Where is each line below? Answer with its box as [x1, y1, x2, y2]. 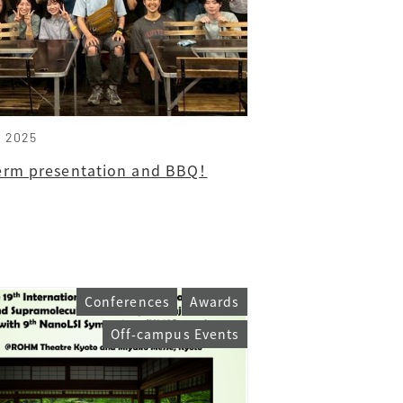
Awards [189, 292, 240, 311]
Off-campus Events [110, 325, 240, 344]
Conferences [84, 292, 171, 311]
